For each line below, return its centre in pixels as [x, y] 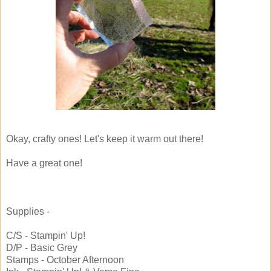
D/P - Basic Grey [42, 248]
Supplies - [28, 212]
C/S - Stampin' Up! [46, 236]
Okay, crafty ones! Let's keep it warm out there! [105, 139]
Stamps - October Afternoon [65, 260]
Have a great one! [44, 163]
